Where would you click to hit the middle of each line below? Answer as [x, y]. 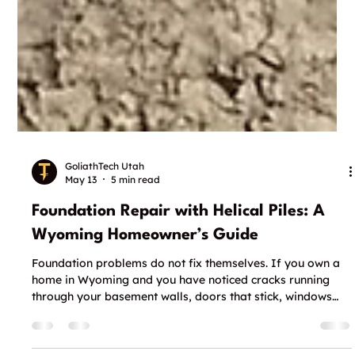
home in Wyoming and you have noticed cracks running [181, 317]
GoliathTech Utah [105, 204]
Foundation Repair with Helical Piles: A [179, 249]
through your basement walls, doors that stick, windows [182, 334]
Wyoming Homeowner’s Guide [145, 273]
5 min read [136, 217]
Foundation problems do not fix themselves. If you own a [186, 301]
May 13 [81, 217]
